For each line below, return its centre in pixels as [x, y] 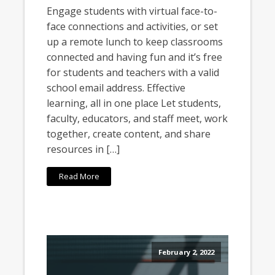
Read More [79, 176]
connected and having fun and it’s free [135, 57]
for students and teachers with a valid [133, 72]
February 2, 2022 [187, 252]
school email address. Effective [116, 87]
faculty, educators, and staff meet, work [137, 118]
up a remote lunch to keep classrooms [135, 41]
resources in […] [83, 149]
